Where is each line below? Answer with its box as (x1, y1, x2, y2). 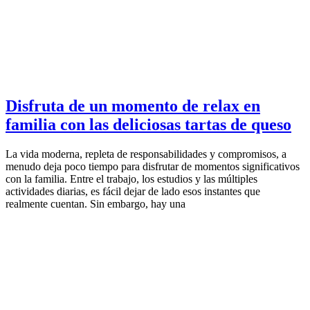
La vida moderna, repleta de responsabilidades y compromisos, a (6, 147, 286, 160)
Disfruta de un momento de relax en (6, 96, 260, 115)
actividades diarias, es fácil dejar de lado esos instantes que (6, 185, 260, 197)
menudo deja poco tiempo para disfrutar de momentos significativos (6, 160, 300, 172)
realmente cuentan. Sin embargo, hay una (6, 197, 185, 210)
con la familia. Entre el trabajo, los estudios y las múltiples (6, 172, 257, 185)
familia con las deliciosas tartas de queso (6, 115, 291, 134)
